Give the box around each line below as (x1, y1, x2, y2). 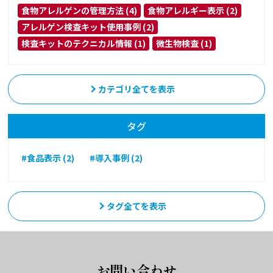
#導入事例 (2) (90, 151, 143, 164)
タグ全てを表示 (106, 199, 166, 212)
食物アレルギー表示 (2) (147, 4, 238, 16)
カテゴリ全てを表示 (97, 82, 175, 95)
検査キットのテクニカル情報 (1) (21, 37, 146, 49)
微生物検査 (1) (156, 37, 213, 49)
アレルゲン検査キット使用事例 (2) (21, 20, 155, 33)
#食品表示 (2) (21, 151, 75, 164)
